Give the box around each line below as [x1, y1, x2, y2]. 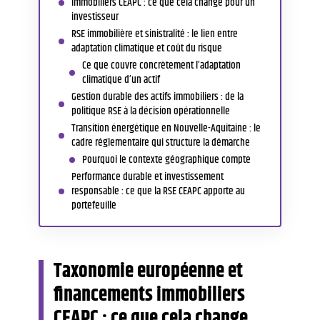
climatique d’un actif [82, 71, 160, 88]
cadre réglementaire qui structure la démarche [71, 134, 250, 151]
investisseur [71, 8, 119, 25]
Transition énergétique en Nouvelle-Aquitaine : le [71, 119, 261, 136]
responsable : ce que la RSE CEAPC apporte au [71, 182, 245, 199]
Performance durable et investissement [71, 168, 224, 185]
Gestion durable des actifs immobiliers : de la [71, 88, 244, 105]
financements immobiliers [54, 280, 245, 310]
